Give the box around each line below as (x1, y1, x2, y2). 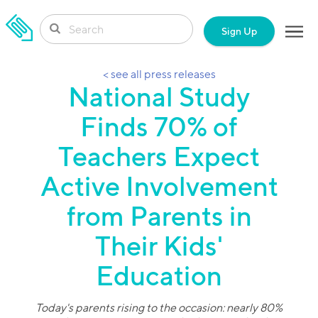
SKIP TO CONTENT (8, 21, 97, 33)
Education (96, 260, 222, 291)
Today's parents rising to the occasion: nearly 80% (35, 301, 283, 314)
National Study (68, 81, 250, 112)
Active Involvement (40, 170, 278, 202)
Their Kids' (95, 230, 223, 261)
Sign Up (221, 26, 257, 37)
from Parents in (66, 200, 252, 231)
